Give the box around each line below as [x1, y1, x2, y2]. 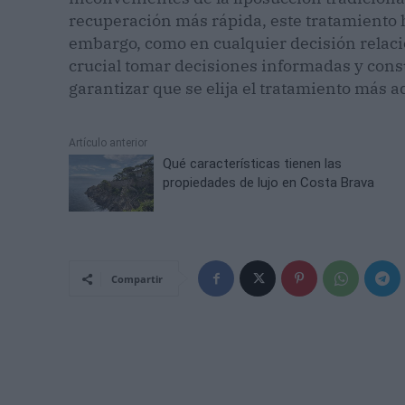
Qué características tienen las [163, 155, 343, 173]
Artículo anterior [69, 137, 147, 150]
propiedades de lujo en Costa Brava [163, 174, 375, 192]
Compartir [111, 272, 163, 287]
